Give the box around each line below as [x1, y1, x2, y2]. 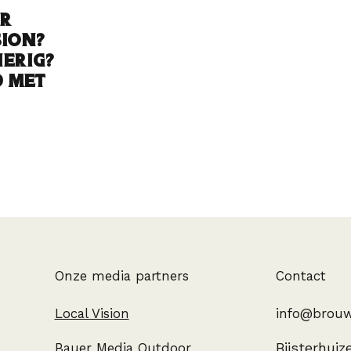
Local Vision [54, 305, 129, 321]
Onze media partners [54, 267, 189, 284]
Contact [276, 267, 327, 284]
